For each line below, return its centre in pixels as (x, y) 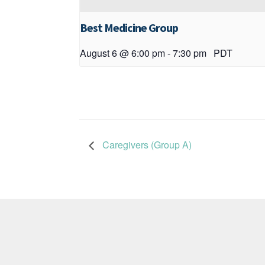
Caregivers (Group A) (146, 144)
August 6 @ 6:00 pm (123, 53)
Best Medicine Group (129, 28)
